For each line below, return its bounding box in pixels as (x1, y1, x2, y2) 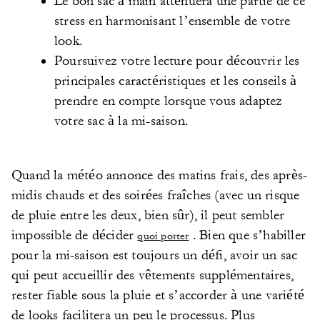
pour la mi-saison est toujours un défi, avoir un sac (11, 247, 298, 263)
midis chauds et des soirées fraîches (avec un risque (11, 187, 300, 203)
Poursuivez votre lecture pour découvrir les (54, 53, 300, 69)
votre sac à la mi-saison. (54, 113, 188, 129)
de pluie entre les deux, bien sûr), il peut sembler (11, 207, 285, 223)
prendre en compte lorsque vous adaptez (54, 93, 283, 109)
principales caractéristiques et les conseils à (54, 73, 297, 89)
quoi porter (137, 229, 189, 243)
